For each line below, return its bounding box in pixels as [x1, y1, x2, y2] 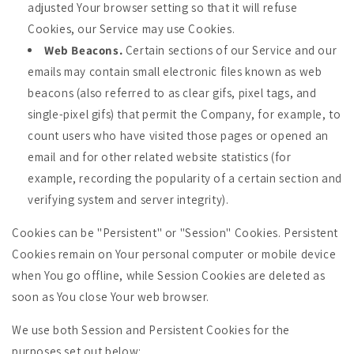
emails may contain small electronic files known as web [28, 64, 322, 79]
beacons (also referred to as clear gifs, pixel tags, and [28, 85, 317, 100]
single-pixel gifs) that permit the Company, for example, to [28, 107, 341, 122]
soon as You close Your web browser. [12, 289, 210, 304]
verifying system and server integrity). [28, 192, 229, 207]
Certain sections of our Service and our [122, 43, 337, 58]
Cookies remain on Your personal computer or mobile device [12, 247, 337, 262]
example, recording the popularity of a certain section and [28, 171, 342, 186]
